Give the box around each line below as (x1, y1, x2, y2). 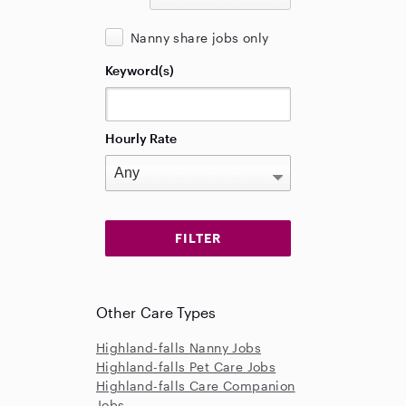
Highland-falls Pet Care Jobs (96, 359, 276, 374)
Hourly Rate (105, 130, 177, 146)
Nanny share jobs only (130, 30, 269, 45)
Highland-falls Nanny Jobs (96, 340, 261, 355)
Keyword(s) (105, 63, 174, 78)
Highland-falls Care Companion (96, 378, 295, 393)
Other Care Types (96, 304, 217, 321)
